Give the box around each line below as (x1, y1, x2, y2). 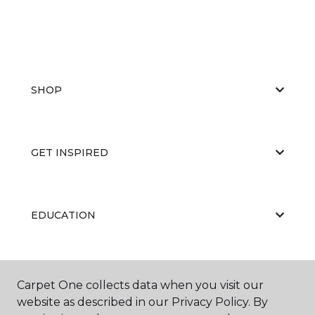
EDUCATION (31, 208, 96, 221)
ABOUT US (31, 271, 86, 284)
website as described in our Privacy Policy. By (17, 295, 268, 309)
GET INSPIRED (31, 146, 108, 159)
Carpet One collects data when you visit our (17, 278, 264, 292)
